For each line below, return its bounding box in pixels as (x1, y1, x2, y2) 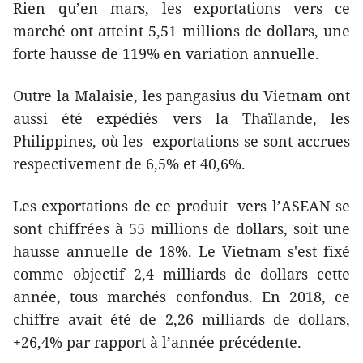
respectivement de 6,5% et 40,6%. (13, 153, 246, 173)
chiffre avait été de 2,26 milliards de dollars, (13, 309, 350, 329)
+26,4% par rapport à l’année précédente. (13, 331, 301, 352)
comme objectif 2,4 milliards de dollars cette (13, 263, 350, 284)
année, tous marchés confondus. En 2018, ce (13, 286, 350, 306)
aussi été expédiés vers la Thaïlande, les (13, 108, 350, 128)
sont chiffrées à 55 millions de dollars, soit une (13, 218, 350, 238)
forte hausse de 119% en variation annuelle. (13, 43, 319, 63)
